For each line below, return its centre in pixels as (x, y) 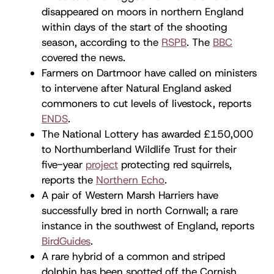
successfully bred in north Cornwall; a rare (140, 210)
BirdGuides (66, 241)
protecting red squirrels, (175, 164)
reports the (69, 180)
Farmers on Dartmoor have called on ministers (149, 72)
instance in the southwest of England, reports (148, 225)
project (102, 164)
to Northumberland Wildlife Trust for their (139, 149)
